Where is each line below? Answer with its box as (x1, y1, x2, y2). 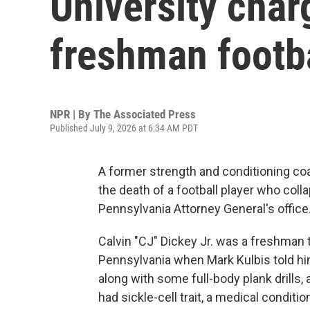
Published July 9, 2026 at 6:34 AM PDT (50, 122, 198, 134)
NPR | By (50, 107, 93, 121)
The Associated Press (93, 107, 196, 121)
